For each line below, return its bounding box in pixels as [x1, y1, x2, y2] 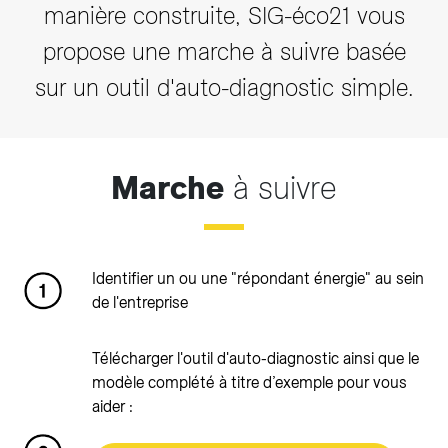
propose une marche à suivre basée [42, 37, 406, 66]
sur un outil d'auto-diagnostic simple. [34, 73, 414, 102]
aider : [92, 397, 133, 416]
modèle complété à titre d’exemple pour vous [92, 373, 407, 392]
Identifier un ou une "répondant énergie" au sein [92, 269, 424, 288]
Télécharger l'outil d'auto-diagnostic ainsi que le [92, 349, 419, 368]
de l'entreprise [92, 293, 188, 312]
